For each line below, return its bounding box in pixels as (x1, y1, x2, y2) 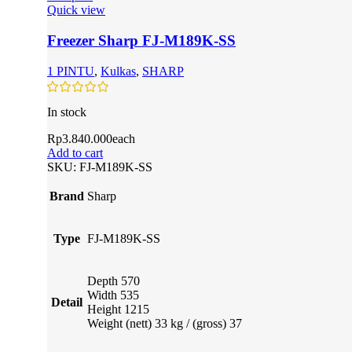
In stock (47, 105, 86, 119)
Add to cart (47, 146, 103, 160)
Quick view (47, 3, 105, 17)
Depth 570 (87, 274, 140, 288)
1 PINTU (47, 64, 94, 78)
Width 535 (87, 288, 139, 302)
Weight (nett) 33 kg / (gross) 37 (87, 317, 242, 331)
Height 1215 (87, 302, 149, 317)
